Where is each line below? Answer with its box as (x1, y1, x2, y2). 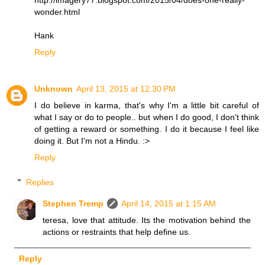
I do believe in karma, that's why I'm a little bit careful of (34, 100, 259, 110)
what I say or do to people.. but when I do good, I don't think (34, 112, 259, 122)
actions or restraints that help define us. (43, 227, 191, 237)
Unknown (34, 83, 73, 93)
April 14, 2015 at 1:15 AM (121, 198, 216, 208)
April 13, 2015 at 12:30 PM (76, 83, 176, 93)
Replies (26, 177, 54, 187)
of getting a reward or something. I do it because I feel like (34, 124, 259, 134)
